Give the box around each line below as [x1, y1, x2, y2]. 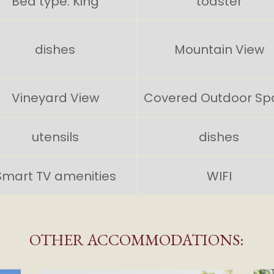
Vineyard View [11, 88, 99, 106]
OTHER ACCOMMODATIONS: [29, 229, 245, 250]
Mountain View [174, 40, 264, 57]
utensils [31, 127, 79, 145]
